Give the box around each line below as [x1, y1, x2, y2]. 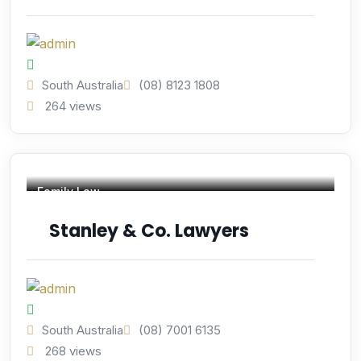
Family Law [37, 185, 100, 199]
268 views [42, 342, 102, 359]
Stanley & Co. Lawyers [49, 218, 249, 244]
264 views [42, 98, 102, 114]
